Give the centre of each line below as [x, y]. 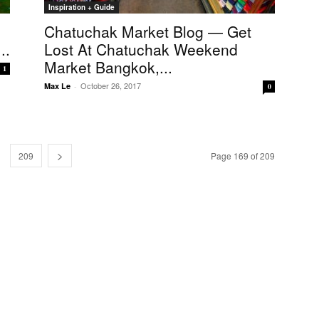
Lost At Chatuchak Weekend [141, 49]
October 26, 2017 [111, 85]
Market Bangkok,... [108, 67]
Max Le [57, 86]
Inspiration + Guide [82, 7]
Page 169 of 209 [243, 156]
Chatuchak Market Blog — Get [148, 31]
